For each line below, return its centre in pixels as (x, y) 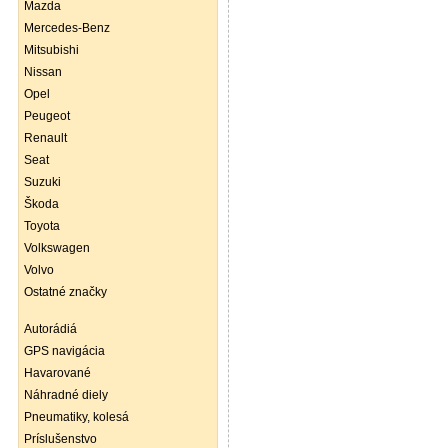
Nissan (43, 72)
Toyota (42, 226)
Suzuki (42, 182)
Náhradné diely (66, 395)
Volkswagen (57, 248)
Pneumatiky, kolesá (76, 417)
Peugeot (47, 116)
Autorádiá (50, 329)
